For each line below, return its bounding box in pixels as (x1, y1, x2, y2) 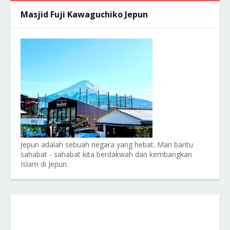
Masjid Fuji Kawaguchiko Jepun (21, 9, 148, 20)
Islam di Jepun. (21, 159, 68, 169)
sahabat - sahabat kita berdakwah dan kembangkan (21, 149, 192, 159)
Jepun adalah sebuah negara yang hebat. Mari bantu (21, 140, 193, 149)
